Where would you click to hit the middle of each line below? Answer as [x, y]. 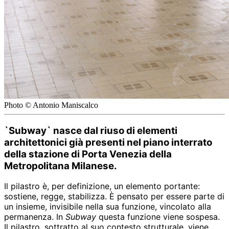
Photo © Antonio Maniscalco [51, 105]
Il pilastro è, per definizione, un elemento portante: [102, 186]
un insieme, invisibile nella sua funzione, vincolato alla [108, 207]
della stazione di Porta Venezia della [88, 154]
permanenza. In [35, 217]
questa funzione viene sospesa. [158, 217]
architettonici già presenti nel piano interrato [108, 142]
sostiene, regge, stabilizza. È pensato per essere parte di [114, 197]
